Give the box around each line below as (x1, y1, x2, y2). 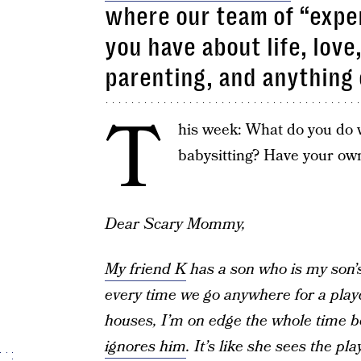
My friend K (104, 259, 186, 280)
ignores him (104, 336, 186, 358)
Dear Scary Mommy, (104, 214, 246, 235)
